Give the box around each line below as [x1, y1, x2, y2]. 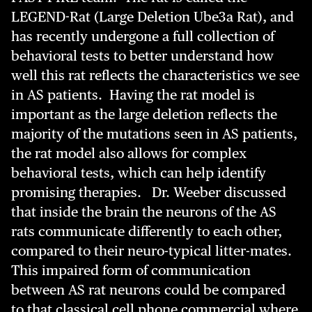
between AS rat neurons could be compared [11, 281, 286, 298]
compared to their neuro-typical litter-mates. [11, 242, 295, 259]
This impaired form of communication [11, 262, 251, 279]
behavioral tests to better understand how [11, 47, 274, 64]
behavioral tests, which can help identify [11, 164, 266, 181]
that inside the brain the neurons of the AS [11, 203, 276, 220]
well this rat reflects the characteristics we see [11, 67, 299, 84]
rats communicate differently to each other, [11, 223, 282, 240]
